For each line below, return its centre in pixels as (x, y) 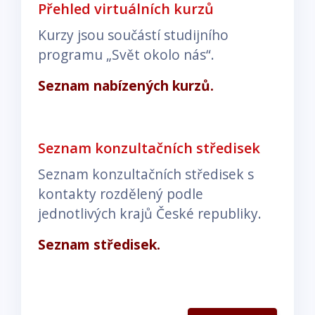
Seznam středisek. (99, 244)
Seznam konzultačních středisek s (146, 174)
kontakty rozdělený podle (121, 193)
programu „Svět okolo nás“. (126, 54)
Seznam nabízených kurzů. (126, 85)
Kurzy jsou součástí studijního (133, 34)
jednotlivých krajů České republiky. (150, 213)
